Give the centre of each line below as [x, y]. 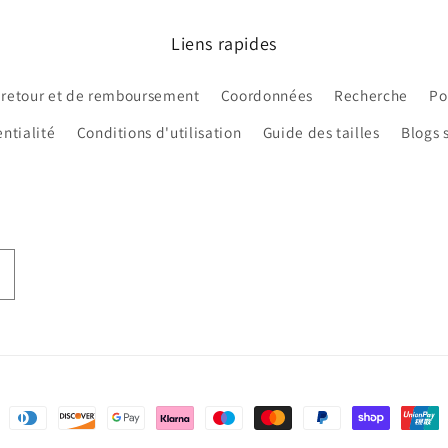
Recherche [371, 95]
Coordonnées [266, 95]
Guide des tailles [321, 132]
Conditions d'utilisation [159, 132]
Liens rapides [224, 43]
